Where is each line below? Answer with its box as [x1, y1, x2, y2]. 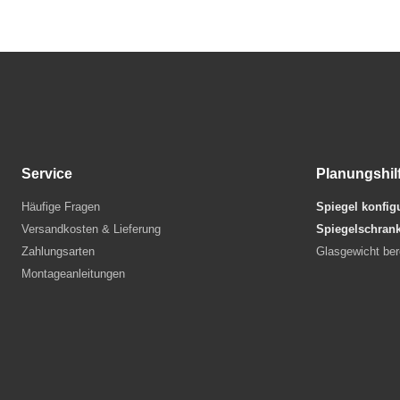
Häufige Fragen [21, 200, 100, 213]
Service [21, 165, 72, 181]
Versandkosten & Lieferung [21, 222, 161, 236]
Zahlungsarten [21, 245, 95, 258]
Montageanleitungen [21, 267, 125, 280]
